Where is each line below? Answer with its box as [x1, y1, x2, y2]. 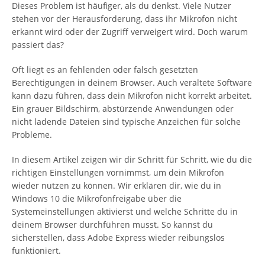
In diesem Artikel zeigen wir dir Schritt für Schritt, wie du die [12, 154, 252, 165]
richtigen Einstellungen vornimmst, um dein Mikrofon [12, 167, 224, 178]
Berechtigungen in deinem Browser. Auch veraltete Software [12, 77, 252, 88]
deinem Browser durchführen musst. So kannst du [12, 219, 213, 230]
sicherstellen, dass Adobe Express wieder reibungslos [12, 232, 225, 243]
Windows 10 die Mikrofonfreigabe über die [12, 193, 182, 204]
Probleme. [12, 129, 52, 140]
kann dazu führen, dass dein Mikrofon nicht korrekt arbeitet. [12, 90, 252, 101]
